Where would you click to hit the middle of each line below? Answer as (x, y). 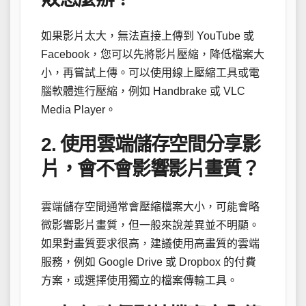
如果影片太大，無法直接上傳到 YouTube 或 (148, 36)
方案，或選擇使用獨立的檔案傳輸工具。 (139, 280)
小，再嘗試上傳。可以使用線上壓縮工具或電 (150, 73)
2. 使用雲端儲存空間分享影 (151, 145)
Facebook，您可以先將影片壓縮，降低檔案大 (153, 55)
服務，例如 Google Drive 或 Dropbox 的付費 (149, 262)
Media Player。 (79, 110)
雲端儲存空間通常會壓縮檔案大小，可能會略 (150, 206)
